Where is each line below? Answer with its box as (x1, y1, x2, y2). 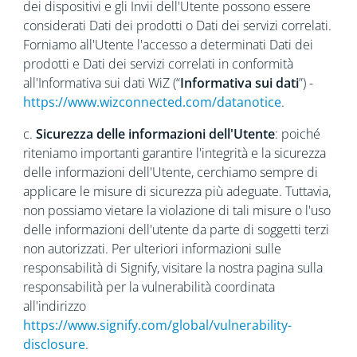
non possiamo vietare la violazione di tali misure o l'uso (22, 202, 331, 219)
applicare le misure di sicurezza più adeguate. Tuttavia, (22, 182, 331, 200)
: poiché (274, 125, 320, 143)
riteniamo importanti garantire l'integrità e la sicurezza (22, 144, 326, 162)
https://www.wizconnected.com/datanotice (22, 93, 281, 111)
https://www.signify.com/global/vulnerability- (22, 316, 292, 334)
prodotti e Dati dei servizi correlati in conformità (22, 55, 293, 73)
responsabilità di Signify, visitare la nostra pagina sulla (22, 259, 323, 277)
